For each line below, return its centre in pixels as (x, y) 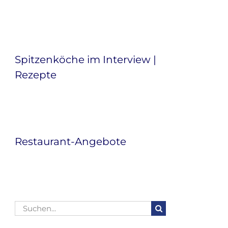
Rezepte (36, 75)
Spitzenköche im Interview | (85, 59)
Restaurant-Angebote (70, 142)
